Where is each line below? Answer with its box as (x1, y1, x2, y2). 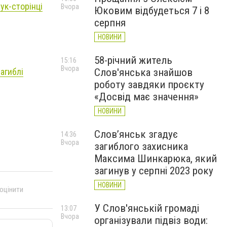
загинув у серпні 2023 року (94, 165, 213, 177)
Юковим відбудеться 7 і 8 (94, 5, 209, 17)
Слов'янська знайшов (94, 66, 193, 79)
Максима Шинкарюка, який (94, 153, 217, 165)
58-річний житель (94, 54, 172, 66)
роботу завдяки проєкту (94, 79, 204, 91)
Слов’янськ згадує (94, 128, 178, 140)
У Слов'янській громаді (94, 202, 199, 214)
